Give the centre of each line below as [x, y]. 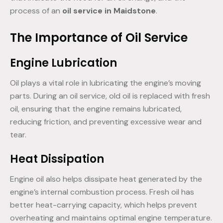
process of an [36, 11]
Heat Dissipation [57, 159]
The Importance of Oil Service [99, 38]
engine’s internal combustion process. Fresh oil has [102, 192]
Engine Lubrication [63, 63]
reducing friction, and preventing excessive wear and [106, 122]
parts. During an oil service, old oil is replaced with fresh [110, 96]
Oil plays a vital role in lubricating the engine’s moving [106, 83]
